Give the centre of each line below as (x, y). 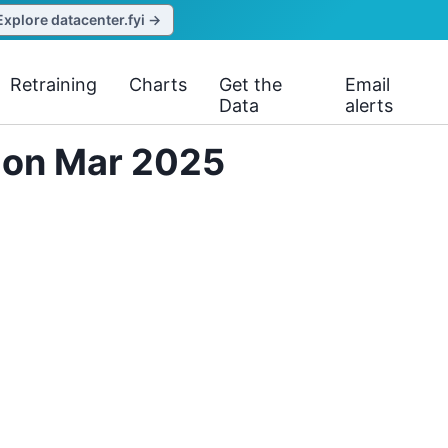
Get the (251, 84)
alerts (369, 105)
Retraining (54, 84)
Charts (158, 84)
